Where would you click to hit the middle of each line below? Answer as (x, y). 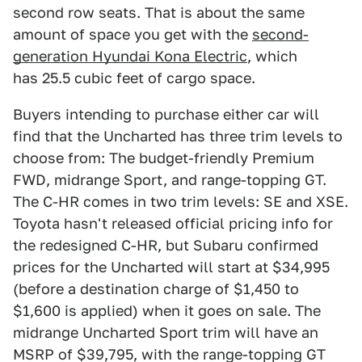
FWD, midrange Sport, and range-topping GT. (170, 179)
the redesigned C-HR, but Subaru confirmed (166, 245)
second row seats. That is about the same (159, 12)
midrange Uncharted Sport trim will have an (166, 332)
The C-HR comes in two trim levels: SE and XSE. (181, 201)
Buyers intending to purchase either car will (166, 114)
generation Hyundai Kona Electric (130, 56)
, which (272, 56)
